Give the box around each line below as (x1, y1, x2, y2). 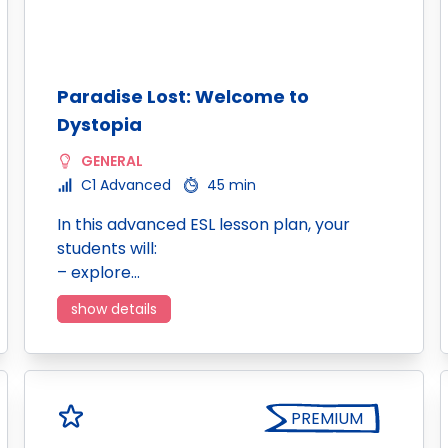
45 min (207, 175, 256, 195)
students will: (57, 237, 157, 260)
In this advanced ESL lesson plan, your (57, 213, 350, 236)
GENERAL (81, 151, 143, 171)
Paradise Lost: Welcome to (57, 84, 309, 109)
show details (71, 299, 157, 319)
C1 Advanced (81, 175, 171, 195)
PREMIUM (291, 407, 363, 430)
